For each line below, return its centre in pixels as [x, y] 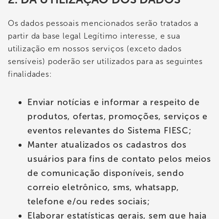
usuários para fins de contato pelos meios [119, 159]
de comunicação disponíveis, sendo [106, 173]
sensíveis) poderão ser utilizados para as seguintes [105, 61]
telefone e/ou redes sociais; [89, 201]
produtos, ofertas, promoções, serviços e [118, 116]
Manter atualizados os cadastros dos [107, 144]
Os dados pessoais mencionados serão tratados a [103, 23]
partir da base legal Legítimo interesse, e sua [94, 36]
